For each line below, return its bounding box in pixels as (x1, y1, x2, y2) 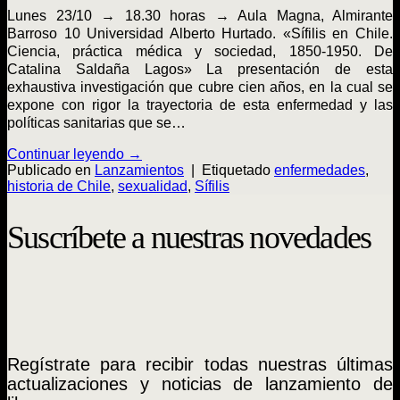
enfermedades (274, 162, 365, 178)
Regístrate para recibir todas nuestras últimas (7, 354, 393, 374)
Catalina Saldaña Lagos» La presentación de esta (7, 61, 393, 77)
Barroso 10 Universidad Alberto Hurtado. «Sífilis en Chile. (7, 25, 393, 41)
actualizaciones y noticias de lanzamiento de (7, 373, 393, 394)
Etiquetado (202, 162, 274, 178)
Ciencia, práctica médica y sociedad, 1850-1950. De (7, 43, 393, 59)
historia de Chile (7, 178, 111, 194)
